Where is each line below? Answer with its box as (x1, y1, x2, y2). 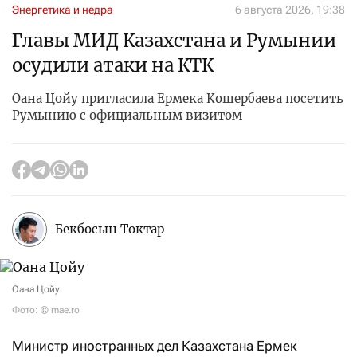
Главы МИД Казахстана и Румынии (12, 29, 336, 52)
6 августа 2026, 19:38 (235, 2, 345, 16)
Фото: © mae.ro (12, 304, 80, 316)
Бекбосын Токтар (55, 222, 164, 237)
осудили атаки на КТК (12, 53, 214, 76)
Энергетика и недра (12, 2, 113, 16)
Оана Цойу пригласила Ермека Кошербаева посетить (12, 90, 343, 106)
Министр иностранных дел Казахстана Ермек (12, 337, 297, 354)
